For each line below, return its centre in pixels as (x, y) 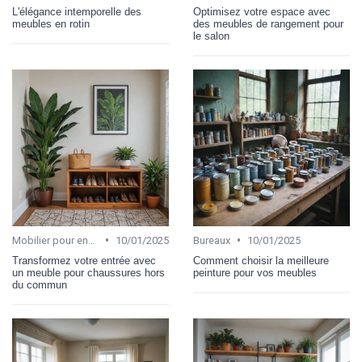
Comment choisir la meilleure (261, 261)
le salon (211, 36)
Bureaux (212, 241)
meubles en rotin (51, 24)
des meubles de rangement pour (268, 24)
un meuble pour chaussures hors (88, 273)
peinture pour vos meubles (255, 273)
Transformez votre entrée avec (84, 261)
